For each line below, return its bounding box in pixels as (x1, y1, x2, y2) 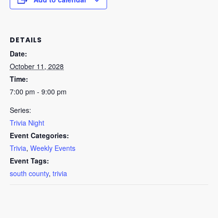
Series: (10, 105, 31, 115)
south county (10, 168, 49, 178)
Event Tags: (10, 156, 49, 165)
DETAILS (10, 35, 42, 46)
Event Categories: (10, 130, 69, 140)
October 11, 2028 (10, 61, 64, 71)
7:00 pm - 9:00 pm (10, 87, 67, 96)
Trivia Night (10, 118, 44, 127)
